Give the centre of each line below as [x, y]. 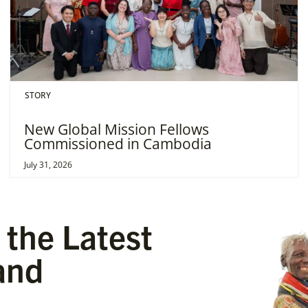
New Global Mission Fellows [117, 129]
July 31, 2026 [48, 165]
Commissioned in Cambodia [118, 144]
